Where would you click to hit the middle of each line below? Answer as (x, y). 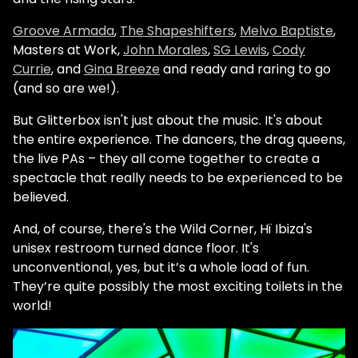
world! (32, 306)
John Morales (165, 50)
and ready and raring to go (245, 70)
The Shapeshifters (177, 31)
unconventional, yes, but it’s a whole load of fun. (161, 268)
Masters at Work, (68, 50)
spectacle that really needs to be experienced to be (178, 178)
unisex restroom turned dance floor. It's (136, 249)
